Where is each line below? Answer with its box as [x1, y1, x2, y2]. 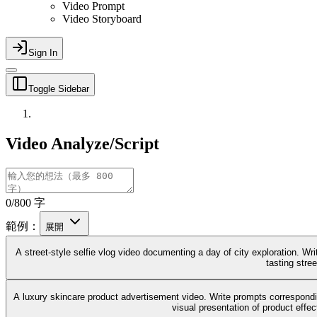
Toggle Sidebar [28, 83, 89, 94]
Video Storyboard [62, 13, 142, 25]
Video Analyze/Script [6, 134, 159, 153]
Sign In [28, 47, 57, 58]
